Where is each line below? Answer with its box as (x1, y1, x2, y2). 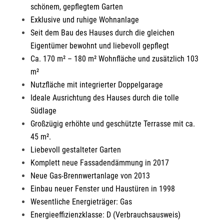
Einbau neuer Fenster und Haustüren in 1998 (30, 183, 175, 193)
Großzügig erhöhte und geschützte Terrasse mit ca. (30, 118, 195, 128)
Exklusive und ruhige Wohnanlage (30, 14, 139, 24)
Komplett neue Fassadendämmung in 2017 (30, 157, 169, 167)
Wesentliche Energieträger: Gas (30, 196, 132, 206)
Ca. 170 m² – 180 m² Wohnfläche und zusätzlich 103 (30, 53, 198, 63)
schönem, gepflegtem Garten (30, 1, 123, 11)
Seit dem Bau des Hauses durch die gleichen (30, 27, 174, 37)
